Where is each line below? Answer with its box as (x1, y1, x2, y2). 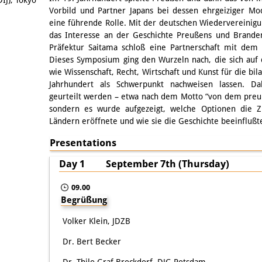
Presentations (50, 136, 116, 149)
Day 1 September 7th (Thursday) (59, 157, 229, 170)
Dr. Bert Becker (63, 236, 121, 246)
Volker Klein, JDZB (63, 216, 130, 226)
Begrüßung (61, 194, 107, 205)
